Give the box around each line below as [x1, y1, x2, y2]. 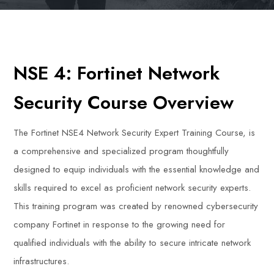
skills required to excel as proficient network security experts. [13, 181, 251, 194]
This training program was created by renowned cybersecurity [13, 199, 259, 213]
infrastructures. [13, 254, 70, 268]
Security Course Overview [13, 89, 234, 116]
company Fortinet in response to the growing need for [13, 218, 226, 231]
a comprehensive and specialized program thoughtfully [13, 144, 229, 158]
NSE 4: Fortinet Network [13, 60, 220, 86]
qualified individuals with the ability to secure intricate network [13, 236, 251, 250]
